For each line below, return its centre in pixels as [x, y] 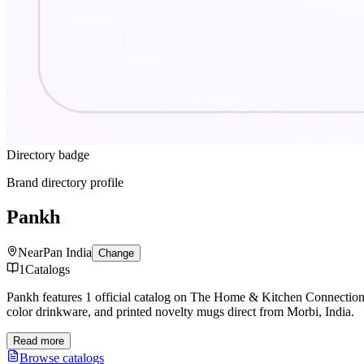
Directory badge [48, 155]
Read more [39, 340]
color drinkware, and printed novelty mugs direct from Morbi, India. [180, 311]
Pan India [67, 252]
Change [116, 253]
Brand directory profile [65, 182]
